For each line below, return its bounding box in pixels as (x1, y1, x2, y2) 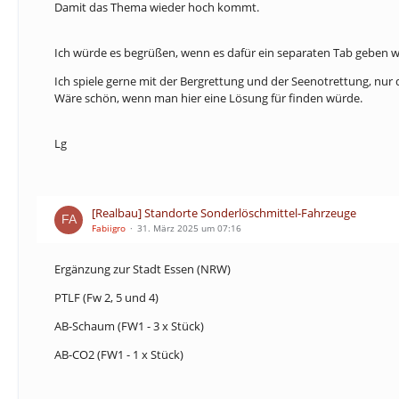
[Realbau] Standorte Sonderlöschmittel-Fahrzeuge (92, 205, 356, 221)
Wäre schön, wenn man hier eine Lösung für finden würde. (54, 90, 362, 106)
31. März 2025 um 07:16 (137, 222, 241, 234)
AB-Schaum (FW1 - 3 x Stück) (54, 318, 204, 334)
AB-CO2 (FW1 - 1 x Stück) (54, 346, 183, 362)
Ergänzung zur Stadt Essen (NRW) (54, 261, 231, 277)
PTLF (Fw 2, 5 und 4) (54, 289, 159, 305)
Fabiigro (92, 222, 126, 234)
